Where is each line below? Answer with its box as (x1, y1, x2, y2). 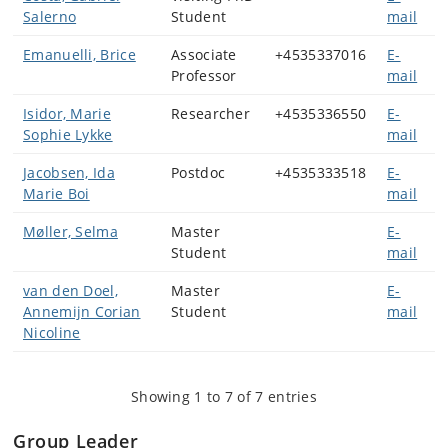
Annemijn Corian (23, 302, 141, 321)
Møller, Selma (23, 222, 118, 241)
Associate (171, 45, 237, 64)
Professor (171, 66, 237, 85)
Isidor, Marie (23, 104, 111, 123)
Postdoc (171, 163, 226, 182)
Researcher (171, 104, 250, 123)
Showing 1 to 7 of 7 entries (130, 386, 318, 406)
